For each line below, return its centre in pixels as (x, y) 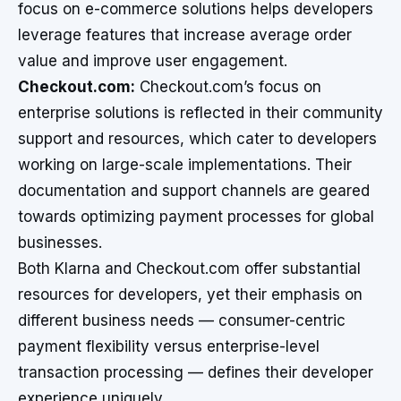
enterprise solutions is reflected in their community (200, 113)
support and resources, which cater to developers (197, 139)
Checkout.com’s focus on (228, 87)
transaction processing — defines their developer (196, 372)
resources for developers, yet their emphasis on (190, 294)
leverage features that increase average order (185, 35)
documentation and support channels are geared (194, 191)
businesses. (60, 243)
